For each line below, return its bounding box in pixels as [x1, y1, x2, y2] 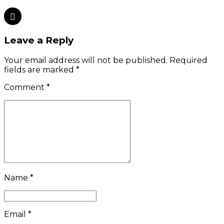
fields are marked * [4, 64, 79, 74]
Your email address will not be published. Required [4, 55, 207, 65]
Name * [4, 172, 33, 182]
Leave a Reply [4, 34, 73, 46]
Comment [4, 82, 46, 92]
